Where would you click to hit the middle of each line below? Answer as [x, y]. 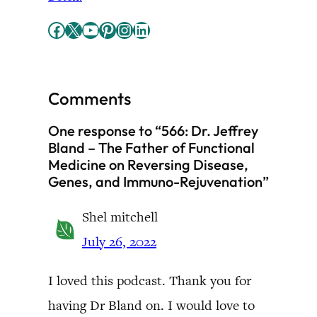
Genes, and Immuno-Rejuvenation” [158, 181]
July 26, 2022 [119, 242]
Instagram [122, 29]
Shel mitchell [120, 217]
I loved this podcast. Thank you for [150, 281]
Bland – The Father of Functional [151, 148]
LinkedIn [137, 29]
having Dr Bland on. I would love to [151, 305]
